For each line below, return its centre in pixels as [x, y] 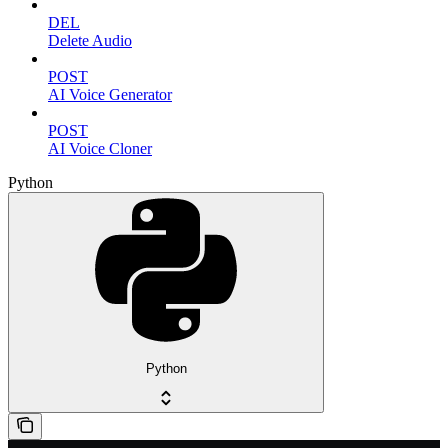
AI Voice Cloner [100, 148]
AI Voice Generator [110, 94]
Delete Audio [90, 40]
